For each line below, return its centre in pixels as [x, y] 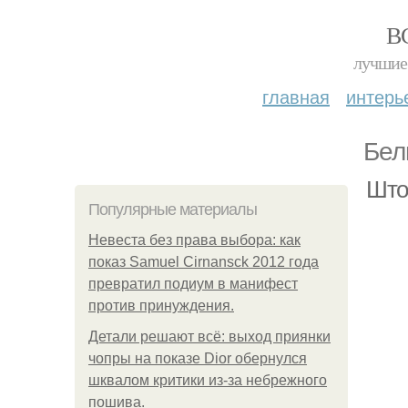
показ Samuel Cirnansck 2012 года [204, 262]
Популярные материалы [173, 209]
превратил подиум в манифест [193, 284]
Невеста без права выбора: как [194, 240]
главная [296, 96]
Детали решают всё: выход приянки [209, 337]
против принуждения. [161, 306]
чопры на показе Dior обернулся [198, 358]
